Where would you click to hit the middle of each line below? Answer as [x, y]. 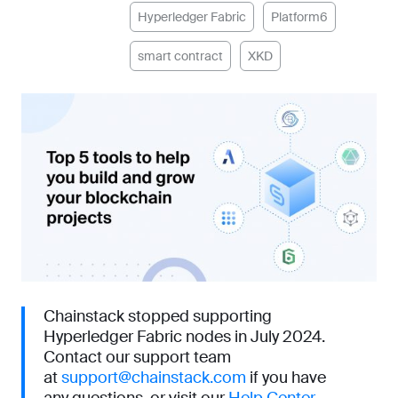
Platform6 [299, 17]
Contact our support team [137, 358]
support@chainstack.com [154, 378]
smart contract [180, 56]
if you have [286, 378]
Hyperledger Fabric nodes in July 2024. [184, 337]
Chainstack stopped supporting [158, 317]
